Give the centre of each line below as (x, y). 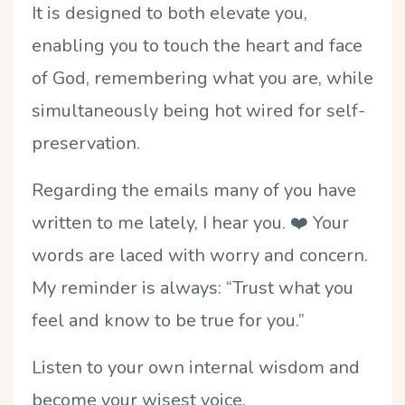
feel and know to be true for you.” (168, 320)
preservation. (86, 143)
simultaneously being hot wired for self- (198, 110)
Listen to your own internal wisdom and (196, 367)
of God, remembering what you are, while (202, 78)
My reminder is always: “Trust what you (193, 287)
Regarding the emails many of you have (194, 190)
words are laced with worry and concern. (200, 255)
